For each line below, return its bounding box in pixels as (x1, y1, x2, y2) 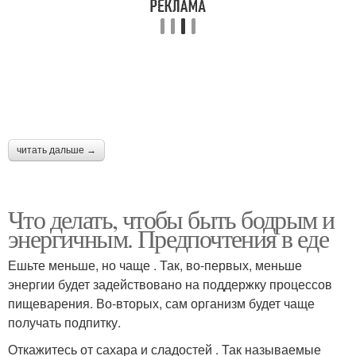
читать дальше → (17, 145, 96, 156)
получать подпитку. (8, 313, 121, 331)
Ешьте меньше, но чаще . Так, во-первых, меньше (8, 256, 302, 274)
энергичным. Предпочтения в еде (8, 221, 328, 255)
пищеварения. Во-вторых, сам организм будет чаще (8, 294, 315, 312)
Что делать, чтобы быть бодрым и (8, 202, 335, 236)
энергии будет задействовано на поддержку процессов (8, 275, 332, 293)
